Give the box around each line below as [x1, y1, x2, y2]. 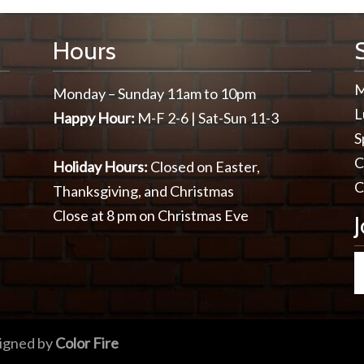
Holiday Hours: [53, 158, 148, 175]
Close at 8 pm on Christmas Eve [53, 206, 249, 224]
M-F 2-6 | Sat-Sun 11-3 [135, 109, 279, 127]
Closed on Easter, [148, 158, 260, 175]
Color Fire [55, 333, 119, 352]
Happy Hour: [53, 109, 135, 127]
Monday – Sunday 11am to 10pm [53, 84, 256, 102]
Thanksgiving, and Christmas [53, 182, 234, 200]
